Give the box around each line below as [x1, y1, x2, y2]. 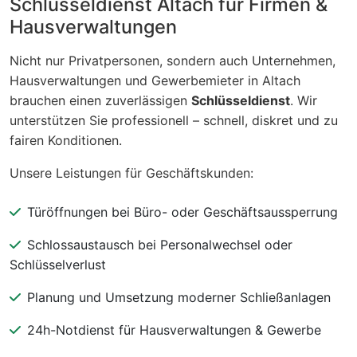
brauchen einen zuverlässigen [10, 92, 191, 108]
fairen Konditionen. [10, 131, 122, 148]
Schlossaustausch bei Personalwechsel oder [27, 236, 292, 253]
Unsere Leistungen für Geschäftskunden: [10, 164, 253, 181]
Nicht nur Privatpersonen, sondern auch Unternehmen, [10, 52, 335, 69]
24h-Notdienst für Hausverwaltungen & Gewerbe [27, 321, 321, 338]
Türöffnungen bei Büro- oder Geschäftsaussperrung [27, 203, 338, 220]
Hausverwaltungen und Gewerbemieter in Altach [10, 72, 300, 88]
